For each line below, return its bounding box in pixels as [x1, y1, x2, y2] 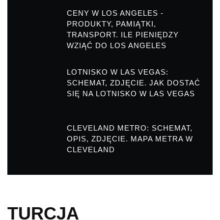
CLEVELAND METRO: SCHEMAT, [67, 124, 192, 133]
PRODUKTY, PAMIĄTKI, [67, 20, 156, 28]
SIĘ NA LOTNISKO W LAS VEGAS [67, 89, 195, 98]
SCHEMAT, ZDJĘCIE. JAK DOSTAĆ [67, 79, 200, 87]
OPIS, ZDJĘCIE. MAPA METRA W [67, 135, 193, 143]
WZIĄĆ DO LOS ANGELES [67, 41, 166, 50]
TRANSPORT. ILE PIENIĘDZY [67, 30, 179, 39]
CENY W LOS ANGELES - [67, 9, 164, 18]
